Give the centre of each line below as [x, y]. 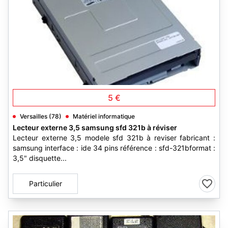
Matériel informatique [104, 116]
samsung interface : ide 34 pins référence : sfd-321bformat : [114, 148]
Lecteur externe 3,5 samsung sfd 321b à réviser [95, 127]
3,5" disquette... [40, 158]
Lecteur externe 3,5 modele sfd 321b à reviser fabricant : [114, 138]
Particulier [45, 183]
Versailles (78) [41, 116]
